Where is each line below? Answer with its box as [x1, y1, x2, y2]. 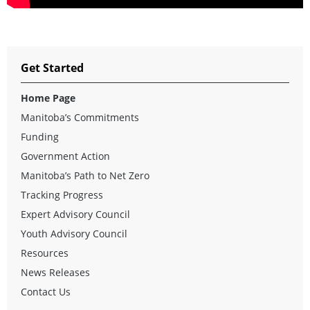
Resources [21, 246, 69, 259]
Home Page [21, 91, 75, 104]
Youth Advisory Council [21, 226, 127, 240]
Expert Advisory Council [21, 207, 130, 221]
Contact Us [21, 284, 71, 298]
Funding [21, 129, 59, 143]
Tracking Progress [21, 188, 103, 201]
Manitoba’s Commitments [21, 110, 139, 124]
